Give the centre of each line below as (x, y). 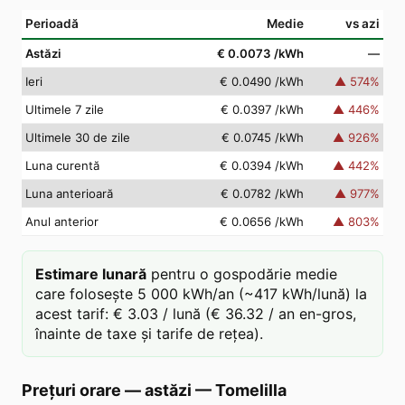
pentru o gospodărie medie (244, 274)
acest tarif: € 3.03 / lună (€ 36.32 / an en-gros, (196, 314)
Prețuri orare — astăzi (107, 390)
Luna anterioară (69, 193)
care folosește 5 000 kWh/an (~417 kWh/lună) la (201, 294)
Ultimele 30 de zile (78, 137)
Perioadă (52, 24)
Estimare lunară (91, 274)
